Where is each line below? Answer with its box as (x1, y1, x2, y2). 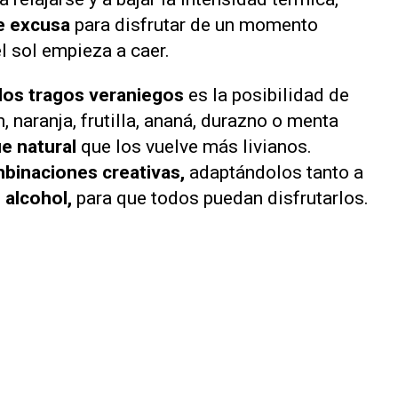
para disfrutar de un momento (70, 14, 318, 36)
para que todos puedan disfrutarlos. (72, 187, 369, 209)
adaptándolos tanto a (189, 161, 363, 183)
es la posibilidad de (184, 84, 349, 106)
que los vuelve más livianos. (81, 135, 312, 157)
